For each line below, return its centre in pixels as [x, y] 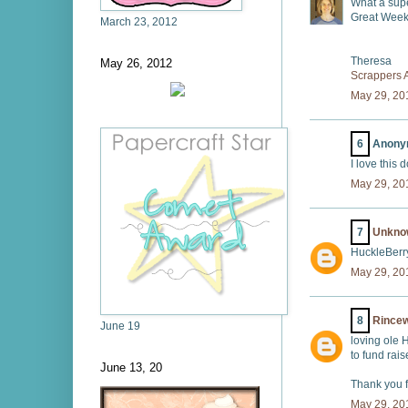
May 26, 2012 [136, 63]
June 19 [120, 326]
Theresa [371, 61]
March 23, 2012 [139, 22]
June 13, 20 [131, 367]
